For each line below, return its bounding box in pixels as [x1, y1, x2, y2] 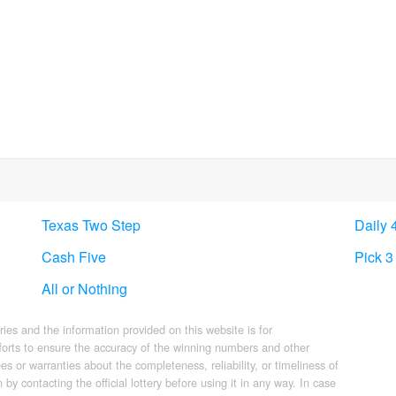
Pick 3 [354, 247, 394, 268]
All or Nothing [41, 278, 127, 300]
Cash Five [41, 247, 106, 268]
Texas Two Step [41, 215, 141, 236]
